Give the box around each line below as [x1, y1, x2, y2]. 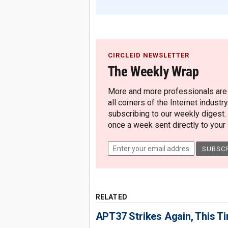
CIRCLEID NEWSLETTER [107, 51, 189, 59]
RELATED [95, 193, 127, 201]
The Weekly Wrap [107, 64, 199, 80]
